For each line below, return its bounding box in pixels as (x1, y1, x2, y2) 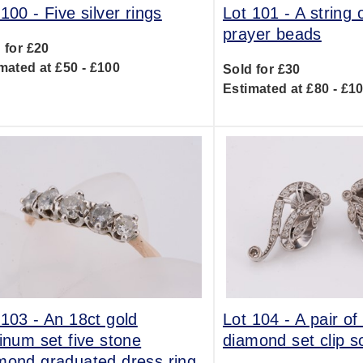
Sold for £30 (222, 62, 301, 76)
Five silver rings (45, 4, 162, 22)
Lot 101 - (222, 4, 295, 22)
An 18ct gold (44, 310, 138, 328)
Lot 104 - (222, 310, 295, 328)
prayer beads (222, 25, 322, 43)
